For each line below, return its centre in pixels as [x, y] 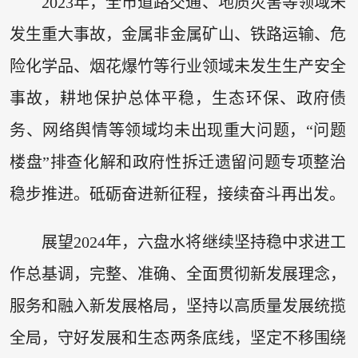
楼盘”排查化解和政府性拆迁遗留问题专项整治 [178, 163]
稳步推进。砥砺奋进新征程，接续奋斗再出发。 [177, 195]
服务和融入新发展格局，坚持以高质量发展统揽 [178, 306]
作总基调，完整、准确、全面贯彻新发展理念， [178, 274]
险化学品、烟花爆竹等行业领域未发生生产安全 [178, 67]
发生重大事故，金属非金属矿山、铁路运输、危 [178, 35]
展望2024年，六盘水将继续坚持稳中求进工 [194, 242]
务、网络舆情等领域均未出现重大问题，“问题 [178, 131]
